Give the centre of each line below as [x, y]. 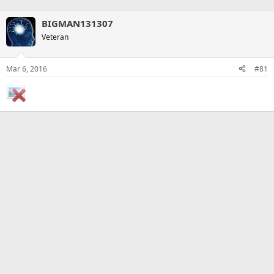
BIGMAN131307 [77, 23]
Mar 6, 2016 [27, 68]
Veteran [55, 37]
